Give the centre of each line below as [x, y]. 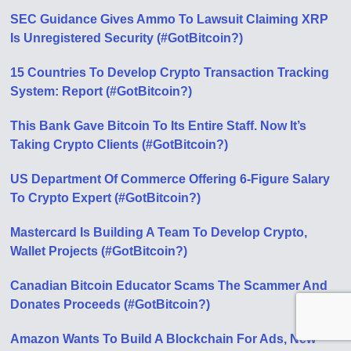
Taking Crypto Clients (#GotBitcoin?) [119, 145]
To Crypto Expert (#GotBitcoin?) [106, 198]
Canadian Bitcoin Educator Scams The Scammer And [169, 286]
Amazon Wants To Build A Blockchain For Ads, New [163, 339]
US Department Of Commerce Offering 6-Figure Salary [170, 179]
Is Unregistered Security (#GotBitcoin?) [127, 38]
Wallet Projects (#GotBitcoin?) [99, 251]
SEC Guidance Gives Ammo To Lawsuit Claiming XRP [170, 19]
